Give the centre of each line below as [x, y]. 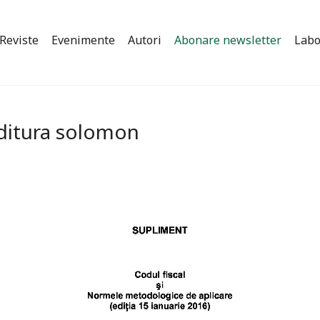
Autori [145, 40]
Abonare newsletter [228, 40]
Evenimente [83, 40]
